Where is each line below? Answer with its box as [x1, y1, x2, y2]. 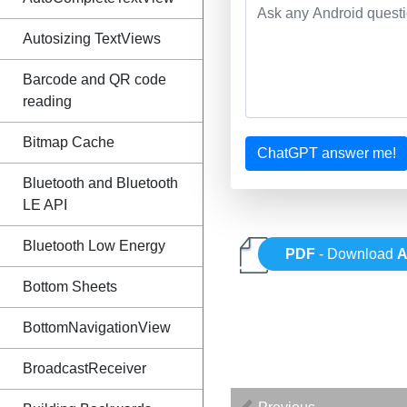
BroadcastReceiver [23, 361, 146, 376]
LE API [23, 197, 67, 213]
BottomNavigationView [23, 320, 171, 335]
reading [23, 94, 72, 109]
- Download [315, 246, 398, 263]
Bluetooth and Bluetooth [23, 175, 178, 191]
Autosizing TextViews [23, 31, 161, 46]
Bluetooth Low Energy [23, 238, 165, 253]
